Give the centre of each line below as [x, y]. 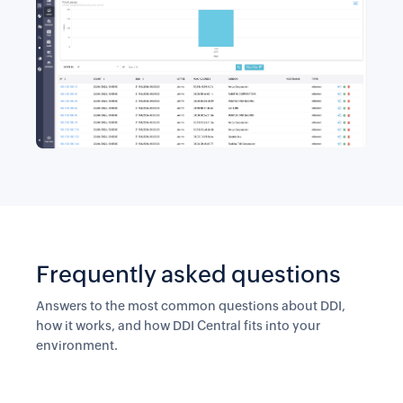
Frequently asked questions [188, 274]
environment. [77, 345]
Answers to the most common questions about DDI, [191, 305]
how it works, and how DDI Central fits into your [178, 325]
